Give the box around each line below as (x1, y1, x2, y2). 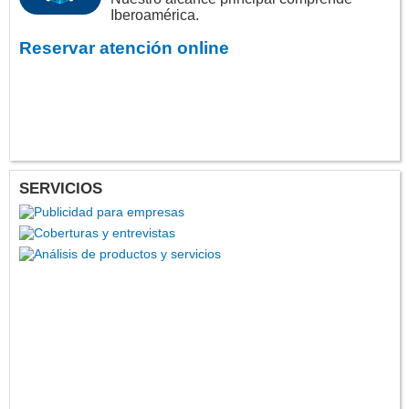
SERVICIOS (19, 180, 102, 198)
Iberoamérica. (110, 7, 199, 24)
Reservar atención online (19, 38, 229, 58)
